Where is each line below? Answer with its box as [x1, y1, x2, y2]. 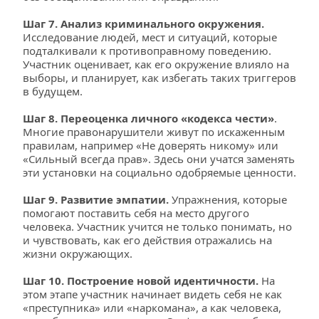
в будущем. [23, 84, 83, 98]
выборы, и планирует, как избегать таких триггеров [23, 70, 296, 85]
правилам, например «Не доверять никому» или [23, 138, 278, 152]
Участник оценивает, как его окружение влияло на [23, 57, 289, 71]
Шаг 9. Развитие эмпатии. [23, 192, 169, 206]
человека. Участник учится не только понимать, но [23, 219, 292, 234]
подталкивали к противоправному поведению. [23, 43, 271, 58]
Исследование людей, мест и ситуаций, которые [23, 30, 277, 44]
